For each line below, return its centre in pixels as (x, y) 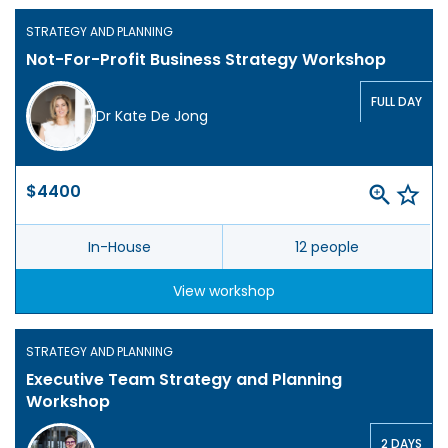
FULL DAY (396, 102)
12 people (326, 247)
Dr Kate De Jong (152, 116)
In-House (119, 247)
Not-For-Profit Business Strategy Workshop (206, 60)
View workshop (224, 291)
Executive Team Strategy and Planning (184, 380)
